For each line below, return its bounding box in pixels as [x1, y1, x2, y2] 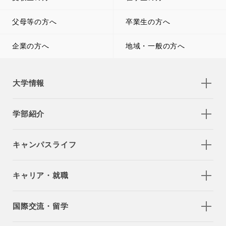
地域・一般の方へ [126, 41, 185, 50]
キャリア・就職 [13, 171, 69, 180]
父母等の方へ [12, 17, 57, 26]
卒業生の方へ [126, 17, 171, 26]
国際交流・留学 [13, 201, 69, 210]
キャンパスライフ [13, 140, 77, 149]
